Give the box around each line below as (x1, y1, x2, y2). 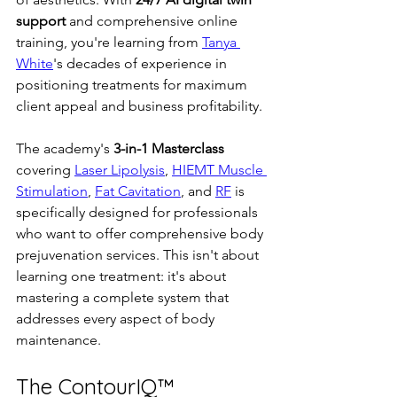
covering (16, 160, 74, 178)
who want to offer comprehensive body (16, 224, 267, 242)
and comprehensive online (66, 12, 241, 29)
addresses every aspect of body (16, 309, 218, 327)
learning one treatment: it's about (16, 267, 230, 284)
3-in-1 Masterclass (113, 139, 224, 157)
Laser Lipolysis (74, 160, 165, 178)
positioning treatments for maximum (16, 75, 251, 93)
